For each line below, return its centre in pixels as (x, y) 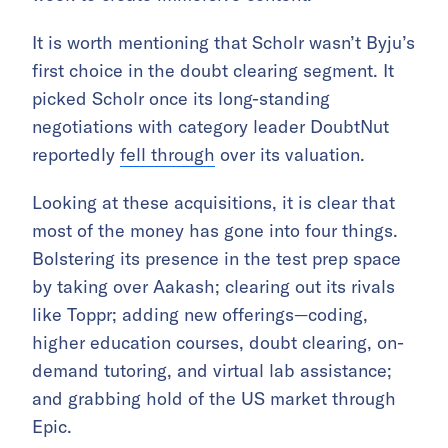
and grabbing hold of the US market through (214, 399)
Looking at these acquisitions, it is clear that (213, 203)
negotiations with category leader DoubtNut (210, 127)
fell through (167, 155)
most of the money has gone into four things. (215, 231)
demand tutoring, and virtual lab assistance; (212, 371)
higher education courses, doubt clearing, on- (218, 343)
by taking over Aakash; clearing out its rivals (213, 287)
